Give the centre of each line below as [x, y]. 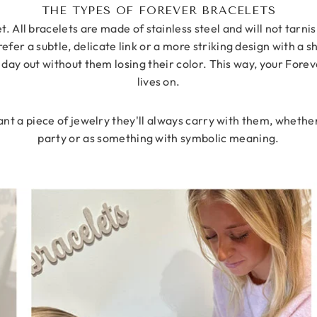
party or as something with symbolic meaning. [158, 138]
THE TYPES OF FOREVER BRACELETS [158, 11]
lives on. [158, 82]
